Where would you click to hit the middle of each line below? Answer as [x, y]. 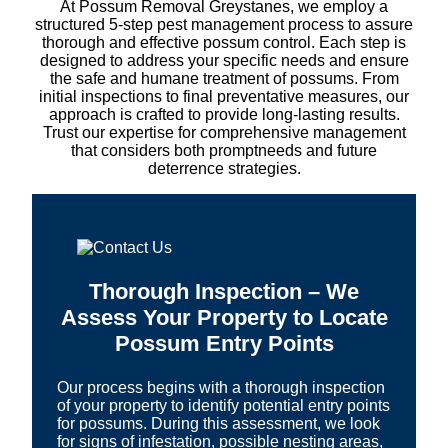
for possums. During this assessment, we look [218, 423]
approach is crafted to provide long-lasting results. [224, 114]
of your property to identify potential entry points [223, 405]
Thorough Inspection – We [224, 291]
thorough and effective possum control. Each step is [224, 42]
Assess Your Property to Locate [224, 317]
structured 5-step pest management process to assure [224, 24]
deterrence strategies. [224, 168]
